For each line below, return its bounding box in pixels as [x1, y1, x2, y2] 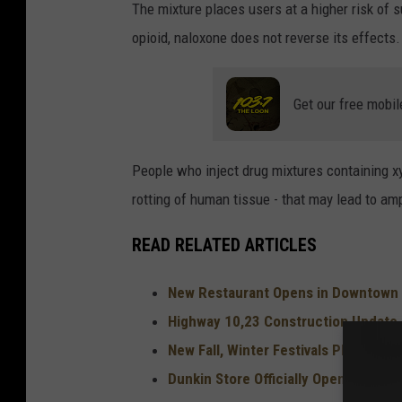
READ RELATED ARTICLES [132, 234, 317, 256]
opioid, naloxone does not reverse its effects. [132, 29, 400, 48]
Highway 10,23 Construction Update [168, 311, 398, 330]
